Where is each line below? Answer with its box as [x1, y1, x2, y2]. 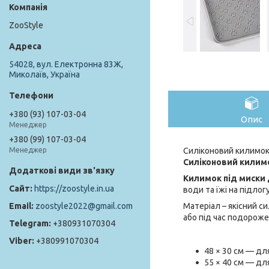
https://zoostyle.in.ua [34, 184, 114, 194]
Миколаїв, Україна [9, 70, 80, 80]
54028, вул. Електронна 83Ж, [9, 59, 123, 70]
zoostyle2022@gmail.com [35, 201, 133, 211]
